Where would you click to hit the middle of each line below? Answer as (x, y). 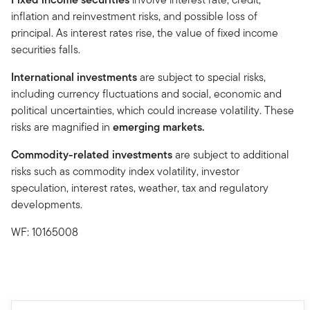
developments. (47, 204)
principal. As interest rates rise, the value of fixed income (145, 33)
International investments (75, 77)
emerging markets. (158, 127)
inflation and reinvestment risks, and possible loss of (134, 16)
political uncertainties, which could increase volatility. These (153, 110)
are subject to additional (231, 154)
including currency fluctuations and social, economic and (146, 93)
